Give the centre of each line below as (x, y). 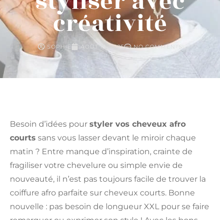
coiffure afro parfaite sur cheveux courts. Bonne (102, 193)
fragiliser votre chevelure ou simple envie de (96, 165)
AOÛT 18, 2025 (102, 47)
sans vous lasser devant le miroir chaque (116, 138)
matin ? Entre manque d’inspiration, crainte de (101, 152)
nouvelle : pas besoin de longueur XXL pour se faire (110, 207)
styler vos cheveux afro (137, 124)
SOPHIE (59, 47)
